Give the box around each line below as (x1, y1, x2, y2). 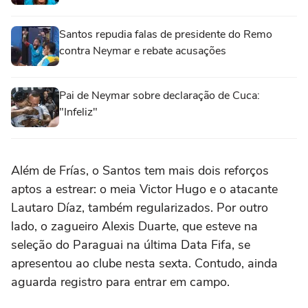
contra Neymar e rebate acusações (59, 43, 226, 58)
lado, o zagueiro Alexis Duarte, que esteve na (11, 217, 258, 234)
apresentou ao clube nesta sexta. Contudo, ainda (11, 254, 278, 272)
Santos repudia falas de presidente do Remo (59, 26, 272, 42)
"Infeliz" (59, 104, 98, 120)
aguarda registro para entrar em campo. (11, 273, 230, 290)
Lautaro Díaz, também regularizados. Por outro (11, 199, 268, 216)
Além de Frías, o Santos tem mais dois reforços (11, 162, 269, 179)
